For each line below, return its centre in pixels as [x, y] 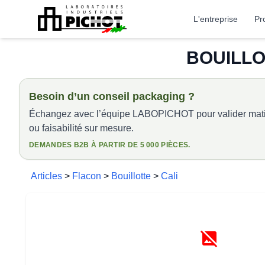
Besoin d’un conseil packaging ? [112, 96]
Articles [46, 176]
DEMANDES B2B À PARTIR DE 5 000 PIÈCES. [110, 145]
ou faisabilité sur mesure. [81, 128]
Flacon [87, 176]
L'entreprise [216, 19]
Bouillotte [131, 176]
